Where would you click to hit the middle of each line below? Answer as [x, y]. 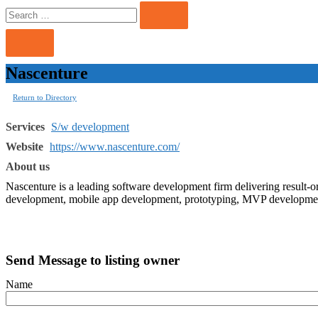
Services [25, 126]
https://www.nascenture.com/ [115, 146]
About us [28, 166]
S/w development [90, 126]
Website [24, 146]
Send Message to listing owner [93, 260]
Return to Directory [45, 97]
